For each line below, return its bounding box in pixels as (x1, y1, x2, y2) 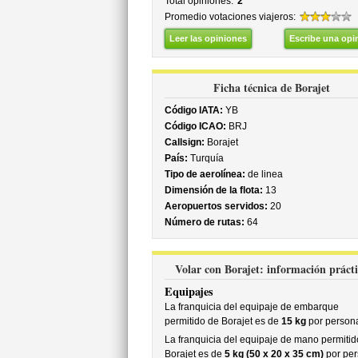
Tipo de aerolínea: (164, 169, 245, 180)
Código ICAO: (164, 121, 226, 132)
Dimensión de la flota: (164, 185, 263, 196)
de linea (245, 169, 283, 180)
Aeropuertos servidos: (164, 201, 268, 212)
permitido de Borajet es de (164, 316, 281, 327)
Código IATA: (164, 105, 223, 116)
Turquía (187, 153, 224, 164)
